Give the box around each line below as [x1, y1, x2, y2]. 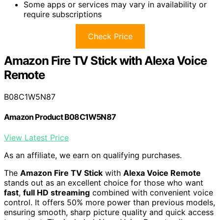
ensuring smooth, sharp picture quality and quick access [4, 207, 214, 217]
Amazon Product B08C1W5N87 [4, 112, 116, 122]
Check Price [87, 31, 133, 42]
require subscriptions [24, 9, 102, 20]
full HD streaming [23, 187, 90, 197]
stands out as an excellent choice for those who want [4, 177, 203, 188]
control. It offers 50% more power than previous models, [4, 197, 215, 207]
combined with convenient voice [90, 187, 213, 197]
